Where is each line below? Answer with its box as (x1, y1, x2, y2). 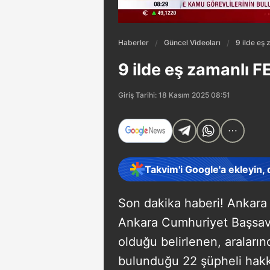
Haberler (118, 38, 149, 47)
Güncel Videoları (164, 38, 221, 47)
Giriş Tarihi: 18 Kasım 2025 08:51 (118, 90, 230, 99)
